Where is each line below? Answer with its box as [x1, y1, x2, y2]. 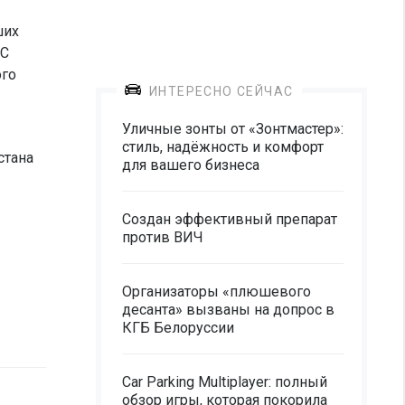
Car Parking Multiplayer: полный [122, 373, 327, 391]
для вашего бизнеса [122, 156, 259, 174]
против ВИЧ [122, 229, 203, 246]
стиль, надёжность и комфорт [122, 138, 324, 155]
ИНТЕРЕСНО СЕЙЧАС [149, 84, 294, 99]
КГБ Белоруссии [122, 319, 234, 336]
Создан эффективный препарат [122, 211, 337, 228]
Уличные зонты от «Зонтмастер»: [122, 120, 344, 137]
